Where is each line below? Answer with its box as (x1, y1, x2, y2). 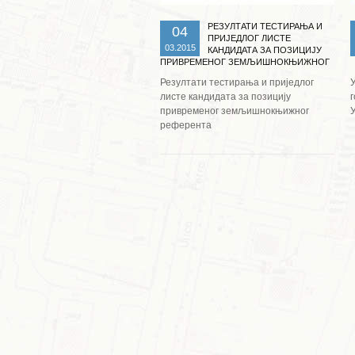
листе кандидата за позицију (160, 91, 291, 103)
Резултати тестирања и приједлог (160, 77, 314, 89)
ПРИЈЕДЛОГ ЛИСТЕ (208, 33, 291, 44)
